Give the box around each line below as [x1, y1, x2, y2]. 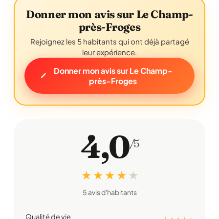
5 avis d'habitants [82, 188, 137, 197]
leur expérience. [82, 47, 137, 57]
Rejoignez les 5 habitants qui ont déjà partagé [30, 37, 189, 46]
